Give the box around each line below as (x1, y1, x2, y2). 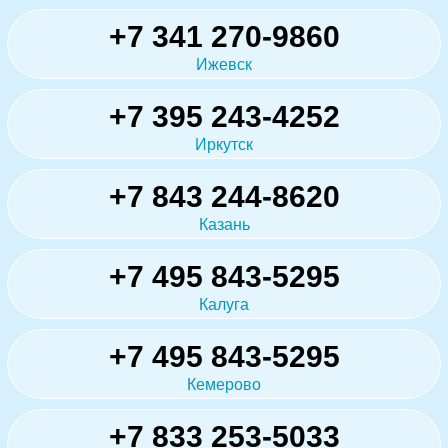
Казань (198, 215, 250, 233)
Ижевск (196, 55, 252, 73)
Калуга (199, 295, 249, 313)
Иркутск (195, 135, 253, 153)
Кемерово (187, 375, 261, 393)
